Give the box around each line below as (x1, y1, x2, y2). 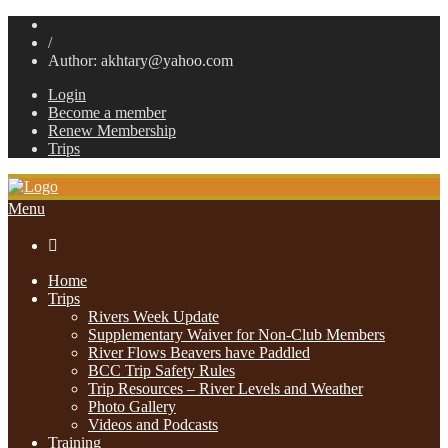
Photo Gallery (88, 398, 176, 415)
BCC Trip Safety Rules (88, 362, 235, 379)
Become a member (48, 104, 166, 121)
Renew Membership (48, 122, 176, 139)
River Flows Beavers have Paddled (88, 344, 310, 361)
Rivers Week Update (88, 308, 219, 325)
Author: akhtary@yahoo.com (48, 52, 233, 69)
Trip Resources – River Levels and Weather (88, 380, 363, 397)
